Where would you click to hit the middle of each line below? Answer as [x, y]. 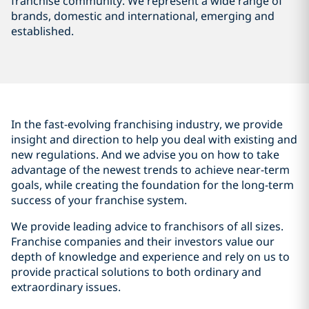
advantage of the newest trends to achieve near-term [150, 170]
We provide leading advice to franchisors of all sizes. [147, 227]
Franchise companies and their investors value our [143, 242]
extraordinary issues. [66, 287]
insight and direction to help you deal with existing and [154, 140]
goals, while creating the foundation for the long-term [152, 185]
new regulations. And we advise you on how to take [145, 155]
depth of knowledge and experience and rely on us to [150, 257]
